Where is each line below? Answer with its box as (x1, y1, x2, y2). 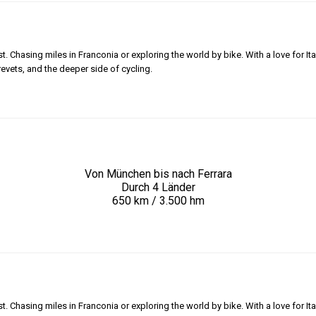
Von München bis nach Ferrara (84, 167, 232, 181)
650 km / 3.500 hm (111, 194, 205, 208)
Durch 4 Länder (121, 181, 195, 195)
